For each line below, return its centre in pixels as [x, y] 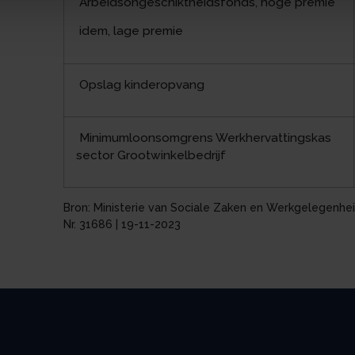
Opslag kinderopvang [141, 84]
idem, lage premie [130, 31]
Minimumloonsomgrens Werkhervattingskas [204, 137]
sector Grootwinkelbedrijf [151, 155]
